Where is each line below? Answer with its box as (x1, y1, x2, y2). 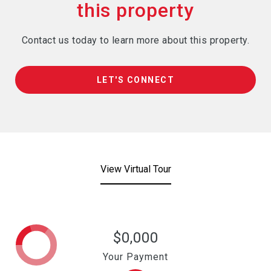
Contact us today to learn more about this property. (21, 34, 250, 46)
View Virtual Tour (100, 163, 171, 175)
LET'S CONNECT (96, 75, 175, 85)
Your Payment (103, 250, 168, 263)
